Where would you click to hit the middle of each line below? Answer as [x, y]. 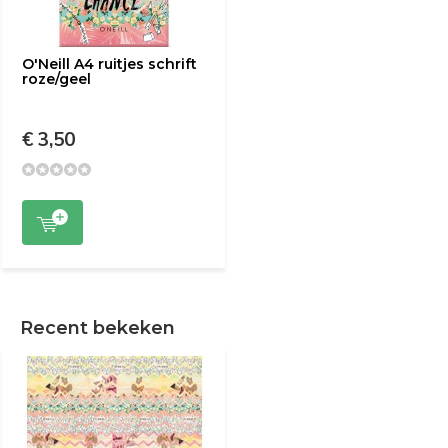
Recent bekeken [97, 328]
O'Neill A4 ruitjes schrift [109, 64]
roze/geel [56, 79]
